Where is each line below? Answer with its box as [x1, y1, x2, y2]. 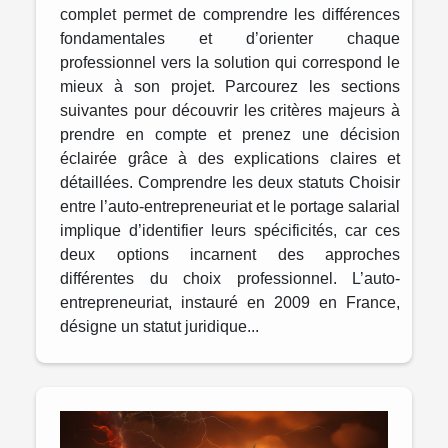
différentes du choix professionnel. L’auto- [60, 269, 400, 287]
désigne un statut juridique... [60, 317, 259, 335]
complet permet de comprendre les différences [60, 5, 400, 23]
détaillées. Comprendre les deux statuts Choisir [60, 173, 400, 191]
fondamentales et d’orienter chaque [60, 29, 400, 47]
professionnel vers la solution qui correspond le [60, 53, 400, 71]
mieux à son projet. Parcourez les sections [60, 77, 400, 95]
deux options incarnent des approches [60, 245, 400, 263]
